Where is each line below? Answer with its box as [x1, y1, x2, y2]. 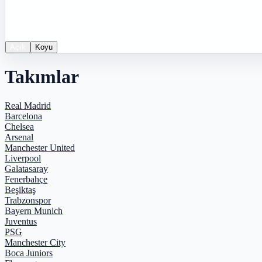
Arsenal [5, 132, 33, 142]
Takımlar [5, 66, 79, 88]
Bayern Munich [5, 205, 63, 216]
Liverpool [5, 153, 41, 163]
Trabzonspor [5, 195, 51, 205]
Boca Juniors [5, 247, 53, 258]
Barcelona [5, 111, 42, 121]
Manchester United [5, 142, 75, 153]
